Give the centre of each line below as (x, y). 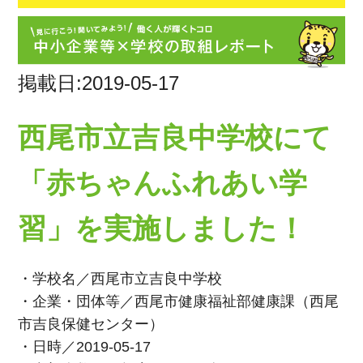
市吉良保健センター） (91, 324)
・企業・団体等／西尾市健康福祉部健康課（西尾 (179, 301)
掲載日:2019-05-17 (99, 83)
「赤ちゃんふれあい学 (163, 182)
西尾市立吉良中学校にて (175, 137)
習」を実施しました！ (162, 228)
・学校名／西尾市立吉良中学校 (120, 278)
